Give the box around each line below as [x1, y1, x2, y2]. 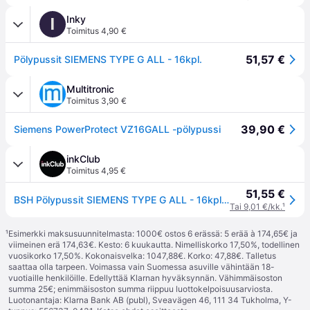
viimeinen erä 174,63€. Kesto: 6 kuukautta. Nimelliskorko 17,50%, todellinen [8, 239, 300, 250]
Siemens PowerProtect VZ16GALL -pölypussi [14, 123, 221, 135]
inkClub [66, 153, 100, 165]
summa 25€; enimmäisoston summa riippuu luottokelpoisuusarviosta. [8, 284, 273, 294]
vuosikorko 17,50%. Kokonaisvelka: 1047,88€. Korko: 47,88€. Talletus [8, 250, 276, 261]
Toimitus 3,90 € [66, 95, 127, 106]
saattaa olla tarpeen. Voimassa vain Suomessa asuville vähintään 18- [8, 262, 275, 272]
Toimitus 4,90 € [66, 26, 127, 36]
